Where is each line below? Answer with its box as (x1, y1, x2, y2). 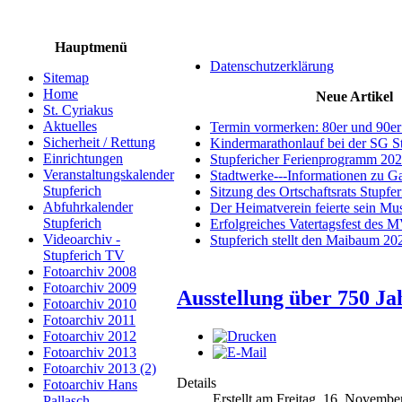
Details (177, 374, 216, 390)
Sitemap (43, 70, 89, 85)
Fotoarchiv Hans (43, 377, 137, 392)
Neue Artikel (316, 89, 393, 104)
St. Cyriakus (43, 102, 113, 118)
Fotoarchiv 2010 (43, 296, 136, 311)
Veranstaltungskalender (43, 167, 174, 182)
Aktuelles (43, 118, 97, 134)
